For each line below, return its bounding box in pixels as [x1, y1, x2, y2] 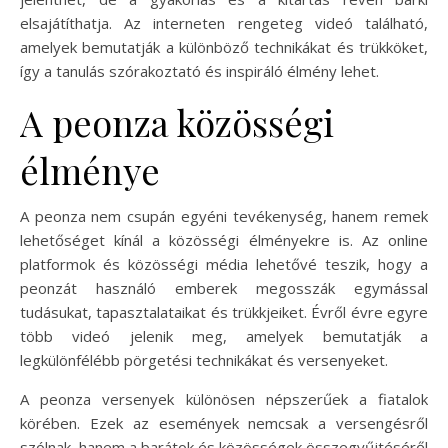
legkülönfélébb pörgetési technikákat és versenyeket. [20, 350, 388, 370]
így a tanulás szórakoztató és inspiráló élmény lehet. [20, 61, 379, 81]
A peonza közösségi [20, 98, 334, 146]
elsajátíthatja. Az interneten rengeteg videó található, [20, 13, 428, 33]
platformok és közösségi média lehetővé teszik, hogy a [20, 254, 428, 274]
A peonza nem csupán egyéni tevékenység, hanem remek [20, 206, 428, 226]
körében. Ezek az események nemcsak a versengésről [20, 413, 428, 433]
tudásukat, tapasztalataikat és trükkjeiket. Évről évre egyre [20, 302, 428, 322]
